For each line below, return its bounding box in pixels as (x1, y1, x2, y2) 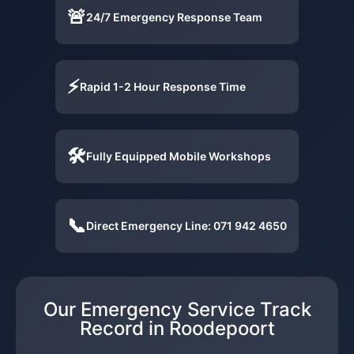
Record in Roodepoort (79, 316, 275, 340)
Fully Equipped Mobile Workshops (86, 149, 271, 163)
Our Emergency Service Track (43, 297, 311, 321)
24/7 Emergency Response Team (86, 9, 262, 24)
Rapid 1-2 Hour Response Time (80, 79, 246, 93)
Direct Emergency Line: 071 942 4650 (86, 218, 287, 232)
